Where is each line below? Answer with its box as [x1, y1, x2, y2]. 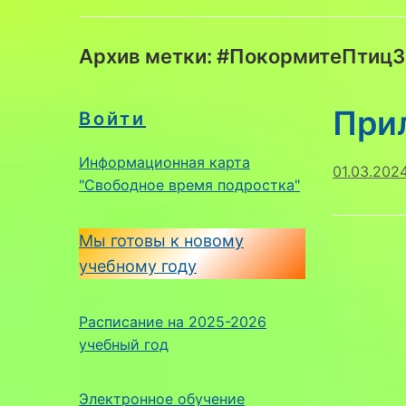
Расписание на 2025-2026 [79, 312, 266, 331]
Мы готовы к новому [79, 230, 244, 250]
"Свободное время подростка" [79, 175, 300, 194]
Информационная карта [79, 152, 250, 171]
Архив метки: [79, 43, 217, 68]
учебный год [79, 334, 169, 353]
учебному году [79, 256, 197, 275]
